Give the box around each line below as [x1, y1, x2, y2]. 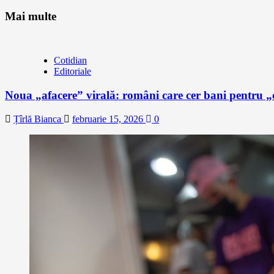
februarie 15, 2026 [72, 113, 146, 124]
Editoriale [54, 66, 91, 77]
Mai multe [5, 9, 56, 23]
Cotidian [54, 55, 87, 66]
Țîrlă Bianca [13, 113, 64, 124]
